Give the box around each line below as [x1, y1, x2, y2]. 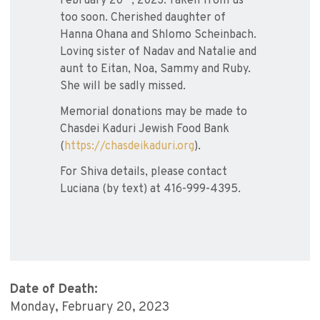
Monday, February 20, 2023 [10, 299, 169, 316]
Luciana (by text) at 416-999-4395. [60, 182, 241, 197]
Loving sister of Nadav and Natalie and [60, 45, 256, 60]
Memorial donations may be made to [60, 105, 247, 120]
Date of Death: [10, 281, 98, 299]
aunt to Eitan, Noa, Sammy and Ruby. [60, 62, 251, 77]
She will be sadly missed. [60, 79, 186, 94]
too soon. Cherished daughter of [60, 11, 226, 26]
